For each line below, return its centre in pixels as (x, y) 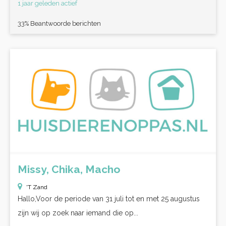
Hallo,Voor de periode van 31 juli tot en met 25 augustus (109, 199)
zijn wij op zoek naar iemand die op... (78, 213)
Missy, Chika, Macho (69, 169)
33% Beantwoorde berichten (59, 23)
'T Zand (37, 187)
